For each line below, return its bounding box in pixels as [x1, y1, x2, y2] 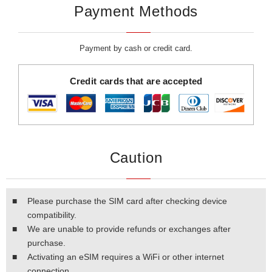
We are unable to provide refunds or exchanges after [27, 224, 231, 234]
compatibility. [27, 210, 76, 220]
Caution [109, 149, 163, 166]
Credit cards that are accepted [69, 75, 203, 86]
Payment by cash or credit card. [80, 43, 192, 53]
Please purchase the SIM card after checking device [27, 196, 227, 206]
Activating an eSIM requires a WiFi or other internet [27, 252, 224, 262]
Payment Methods [73, 2, 199, 19]
